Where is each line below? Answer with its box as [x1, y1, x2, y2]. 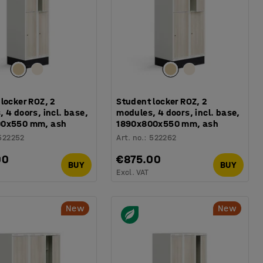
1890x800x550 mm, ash [116, 117, 219, 129]
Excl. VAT [116, 167, 149, 177]
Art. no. [116, 132, 144, 143]
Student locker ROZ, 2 [116, 95, 207, 107]
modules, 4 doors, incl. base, [116, 106, 240, 118]
